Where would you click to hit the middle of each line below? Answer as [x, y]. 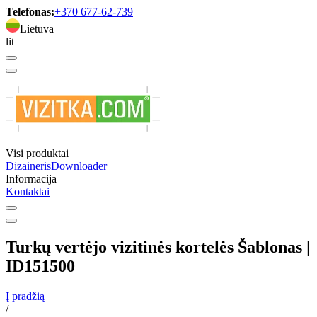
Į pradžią [25, 296]
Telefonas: [30, 12]
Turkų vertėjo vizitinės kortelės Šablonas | [158, 247]
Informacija [31, 179]
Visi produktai [37, 153]
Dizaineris [28, 166]
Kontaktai [28, 191]
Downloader [79, 166]
